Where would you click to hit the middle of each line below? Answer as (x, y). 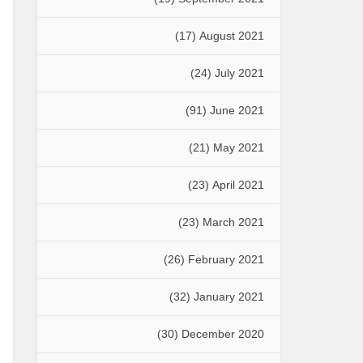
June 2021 (237, 110)
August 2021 (232, 35)
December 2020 (223, 333)
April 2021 (238, 184)
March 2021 (233, 222)
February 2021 (226, 259)
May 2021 (239, 147)
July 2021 (239, 73)
